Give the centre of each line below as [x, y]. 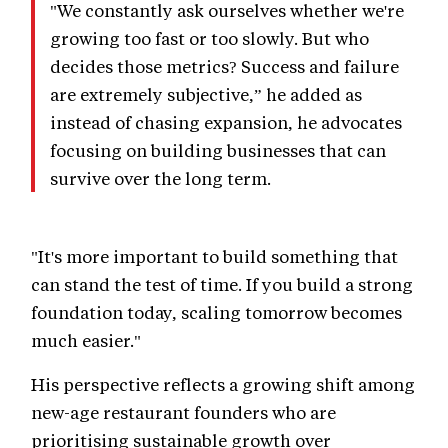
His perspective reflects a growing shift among [223, 383]
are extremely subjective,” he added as [206, 93]
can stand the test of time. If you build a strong [222, 283]
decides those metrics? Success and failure [224, 65]
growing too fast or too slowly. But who [209, 37]
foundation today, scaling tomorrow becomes [216, 311]
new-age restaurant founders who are [183, 411]
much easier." [86, 339]
